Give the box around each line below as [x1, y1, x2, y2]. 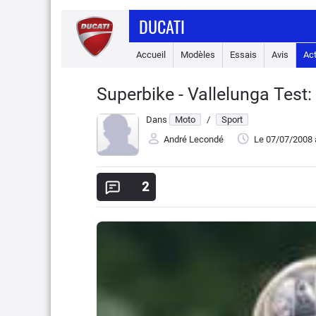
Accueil [136, 49, 166, 60]
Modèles [181, 49, 215, 60]
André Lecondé [164, 134, 224, 145]
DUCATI [139, 13, 185, 39]
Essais [230, 49, 257, 60]
